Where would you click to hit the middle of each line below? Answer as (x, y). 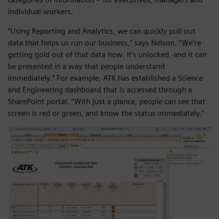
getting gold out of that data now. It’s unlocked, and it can (107, 55)
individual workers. (41, 12)
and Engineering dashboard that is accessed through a (100, 90)
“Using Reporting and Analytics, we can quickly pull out (102, 31)
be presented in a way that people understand (86, 66)
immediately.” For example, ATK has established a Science (105, 78)
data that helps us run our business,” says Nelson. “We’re (104, 43)
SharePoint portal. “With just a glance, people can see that (107, 102)
